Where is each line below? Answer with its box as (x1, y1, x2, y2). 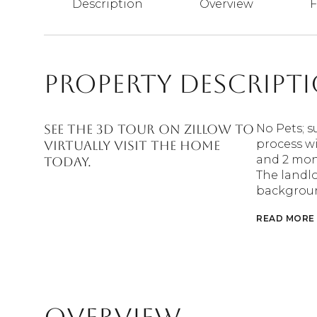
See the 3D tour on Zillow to (44, 122, 254, 137)
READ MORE (256, 213, 315, 224)
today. (44, 154, 91, 169)
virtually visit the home (44, 138, 220, 153)
